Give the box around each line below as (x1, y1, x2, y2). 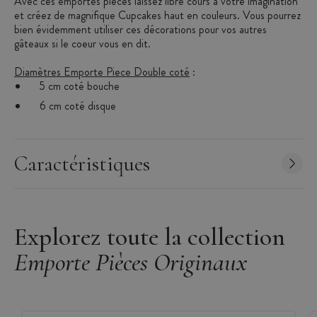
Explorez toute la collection (14, 221, 285, 252)
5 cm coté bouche (28, 77, 120, 94)
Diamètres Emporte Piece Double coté (14, 63, 190, 80)
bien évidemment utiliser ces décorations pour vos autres (14, 21, 267, 38)
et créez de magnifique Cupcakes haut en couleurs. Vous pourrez (14, 6, 301, 23)
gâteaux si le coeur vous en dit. (14, 35, 151, 52)
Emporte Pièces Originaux (14, 246, 247, 277)
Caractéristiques (14, 150, 150, 177)
